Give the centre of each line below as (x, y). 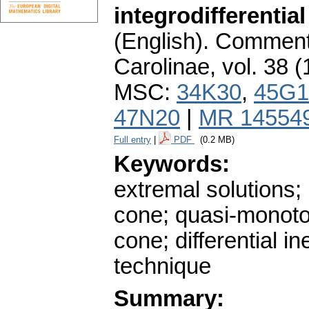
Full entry (132, 140)
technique (162, 267)
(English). (161, 42)
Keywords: (172, 165)
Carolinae (162, 67)
